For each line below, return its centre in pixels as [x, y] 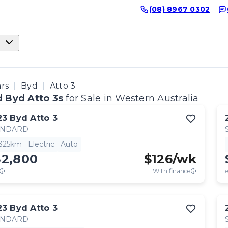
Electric [41, 144]
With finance [172, 171]
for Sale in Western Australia [132, 98]
